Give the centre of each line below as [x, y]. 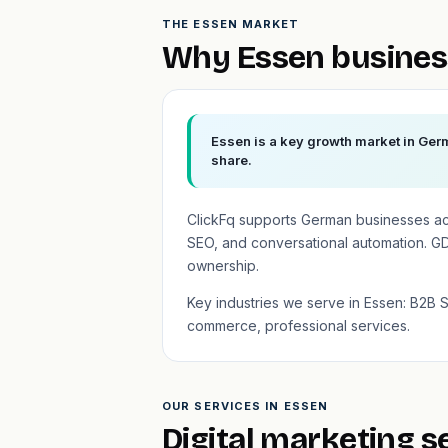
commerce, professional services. [298, 325]
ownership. [223, 265]
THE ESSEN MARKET [231, 24]
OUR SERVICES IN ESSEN [245, 406]
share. [231, 160]
